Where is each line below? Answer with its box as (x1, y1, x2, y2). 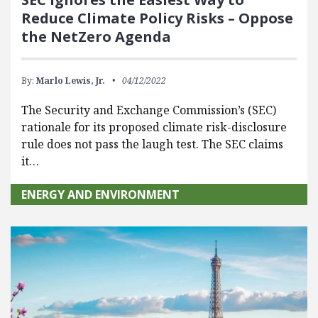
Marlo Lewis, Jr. (36, 74, 105, 87)
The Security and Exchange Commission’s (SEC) (21, 102, 276, 118)
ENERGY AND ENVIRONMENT (21, 186, 180, 202)
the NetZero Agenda (21, 26, 171, 46)
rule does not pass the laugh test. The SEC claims (21, 136, 283, 152)
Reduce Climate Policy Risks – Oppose (21, 8, 293, 28)
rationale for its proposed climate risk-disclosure (21, 119, 287, 135)
